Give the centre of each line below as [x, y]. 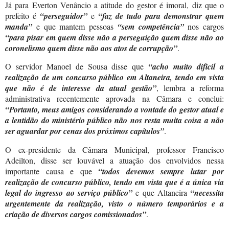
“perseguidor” [64, 16]
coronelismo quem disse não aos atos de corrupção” [91, 48]
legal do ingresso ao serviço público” [71, 193]
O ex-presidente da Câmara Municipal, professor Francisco [114, 150]
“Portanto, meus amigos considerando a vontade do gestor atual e [114, 110]
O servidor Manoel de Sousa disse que [77, 66]
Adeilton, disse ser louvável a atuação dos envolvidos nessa [114, 161]
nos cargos [204, 26]
